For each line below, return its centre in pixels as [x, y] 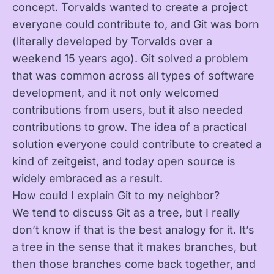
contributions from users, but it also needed [128, 110]
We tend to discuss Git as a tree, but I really [126, 213]
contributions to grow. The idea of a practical [129, 127]
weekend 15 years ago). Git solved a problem [130, 58]
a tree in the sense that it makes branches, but [135, 247]
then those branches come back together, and [134, 264]
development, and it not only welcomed [116, 93]
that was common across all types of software [133, 76]
